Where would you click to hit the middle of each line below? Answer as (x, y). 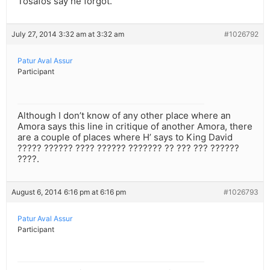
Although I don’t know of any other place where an (124, 116)
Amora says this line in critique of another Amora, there (135, 127)
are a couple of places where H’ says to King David (125, 137)
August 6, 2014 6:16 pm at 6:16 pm (69, 192)
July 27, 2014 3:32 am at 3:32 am (68, 34)
